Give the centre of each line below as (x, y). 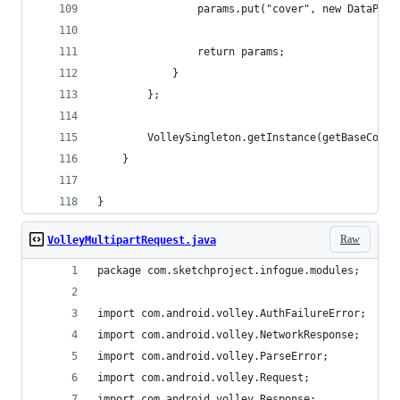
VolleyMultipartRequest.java (132, 240)
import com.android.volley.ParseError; (213, 356)
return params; (191, 52)
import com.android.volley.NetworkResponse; (229, 335)
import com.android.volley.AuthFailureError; (232, 313)
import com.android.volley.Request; (204, 378)
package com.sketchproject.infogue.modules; (229, 271)
